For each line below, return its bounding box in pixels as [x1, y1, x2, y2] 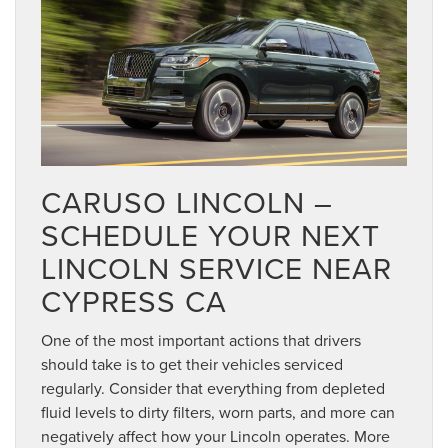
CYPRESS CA [41, 279, 227, 322]
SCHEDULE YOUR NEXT [41, 213, 380, 256]
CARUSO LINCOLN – [41, 180, 333, 223]
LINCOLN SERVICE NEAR [41, 246, 392, 289]
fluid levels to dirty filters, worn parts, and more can [41, 400, 395, 423]
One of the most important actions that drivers [41, 328, 361, 351]
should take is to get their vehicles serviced [41, 352, 343, 375]
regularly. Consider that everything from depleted [41, 376, 385, 399]
